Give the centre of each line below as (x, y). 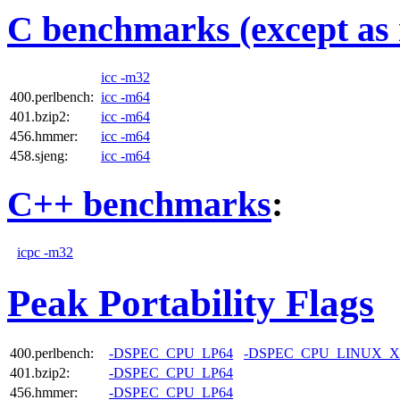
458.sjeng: (39, 155)
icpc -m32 (45, 253)
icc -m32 (125, 77)
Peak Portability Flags (191, 304)
